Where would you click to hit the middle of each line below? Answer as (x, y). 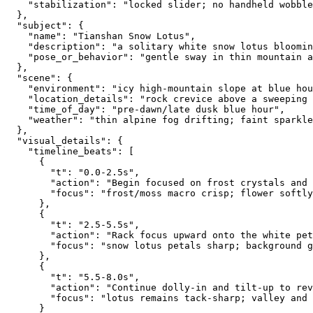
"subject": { (45, 25)
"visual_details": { (64, 140)
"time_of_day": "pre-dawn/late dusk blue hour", (145, 109)
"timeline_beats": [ (70, 151)
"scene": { (39, 78)
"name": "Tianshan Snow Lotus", (101, 36)
